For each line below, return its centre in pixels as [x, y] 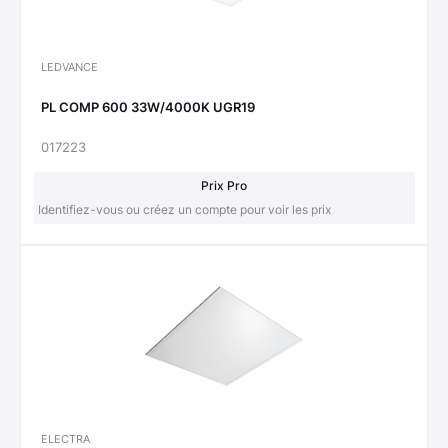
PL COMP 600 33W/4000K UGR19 [148, 107]
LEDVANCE [69, 66]
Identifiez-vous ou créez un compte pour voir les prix [184, 209]
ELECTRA [65, 438]
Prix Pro [224, 185]
